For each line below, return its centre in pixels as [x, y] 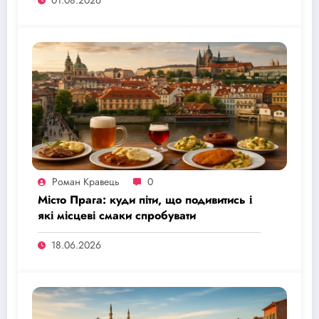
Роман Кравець [86, 181]
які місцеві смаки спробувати [117, 215]
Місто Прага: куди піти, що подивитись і [145, 199]
